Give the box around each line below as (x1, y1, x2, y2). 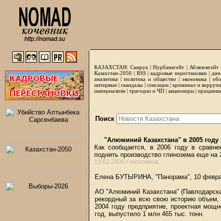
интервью (94, 82, 117, 88)
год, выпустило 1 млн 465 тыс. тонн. (95, 210, 204, 218)
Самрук (130, 64, 148, 70)
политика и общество (124, 76, 176, 82)
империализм (94, 88, 125, 94)
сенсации (147, 82, 169, 88)
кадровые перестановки (150, 70, 207, 76)
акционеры (168, 88, 194, 94)
